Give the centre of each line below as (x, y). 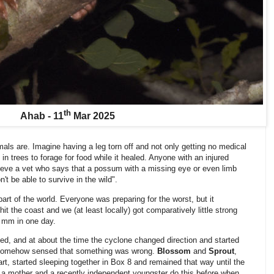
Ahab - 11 (42, 116)
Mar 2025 (93, 116)
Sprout (221, 251)
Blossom (175, 251)
